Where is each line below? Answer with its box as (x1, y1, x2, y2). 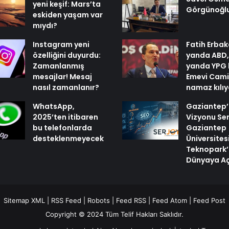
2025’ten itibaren (32, 111, 98, 122)
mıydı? (32, 20, 57, 31)
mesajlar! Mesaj (32, 71, 92, 82)
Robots (87, 196, 110, 204)
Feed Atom (152, 196, 187, 204)
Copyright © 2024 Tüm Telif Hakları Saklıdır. (45, 210, 184, 218)
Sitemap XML (3, 196, 45, 204)
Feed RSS (116, 196, 146, 204)
